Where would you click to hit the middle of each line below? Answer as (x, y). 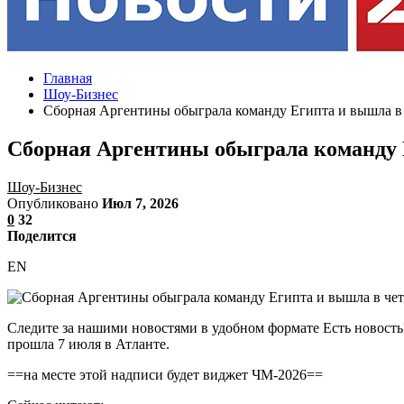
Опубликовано (55, 203)
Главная (68, 78)
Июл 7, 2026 (140, 203)
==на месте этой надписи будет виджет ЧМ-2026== (165, 374)
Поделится (42, 235)
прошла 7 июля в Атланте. (88, 344)
